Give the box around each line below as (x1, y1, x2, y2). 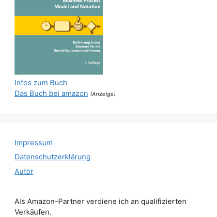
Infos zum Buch (15, 77, 67, 87)
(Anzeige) (90, 90, 116, 97)
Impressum (15, 138, 53, 147)
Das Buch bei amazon (15, 88, 88, 98)
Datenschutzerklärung (15, 152, 91, 161)
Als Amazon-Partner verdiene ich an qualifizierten (15, 196, 186, 206)
